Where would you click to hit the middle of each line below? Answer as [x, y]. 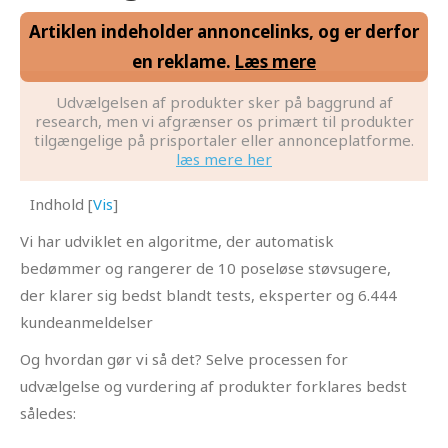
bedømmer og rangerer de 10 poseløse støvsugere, [205, 267]
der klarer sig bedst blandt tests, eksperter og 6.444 [208, 294]
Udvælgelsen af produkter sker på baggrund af [224, 102]
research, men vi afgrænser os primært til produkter [224, 121]
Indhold [59, 203]
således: [48, 412]
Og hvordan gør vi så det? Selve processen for [184, 358]
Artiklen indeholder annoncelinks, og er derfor [224, 32]
